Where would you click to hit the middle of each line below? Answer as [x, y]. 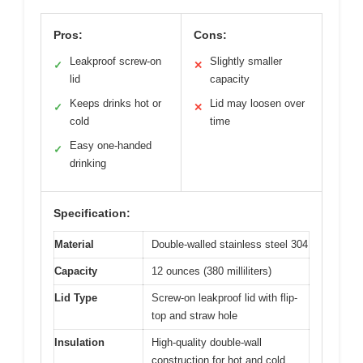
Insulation [79, 342]
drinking [88, 163]
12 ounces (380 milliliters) [211, 271]
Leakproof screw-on [115, 61]
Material [74, 244]
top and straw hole [194, 316]
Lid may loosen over [257, 103]
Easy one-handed [111, 145]
